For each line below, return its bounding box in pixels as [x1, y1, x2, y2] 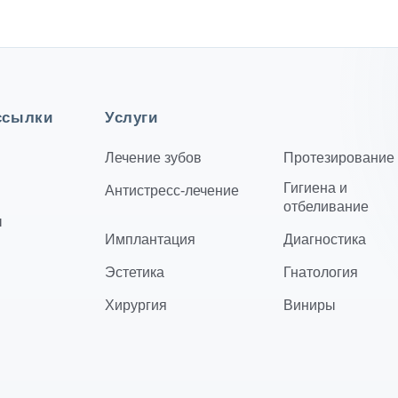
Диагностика [283, 231, 367, 247]
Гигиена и [283, 179, 348, 195]
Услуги [105, 108, 158, 126]
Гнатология [283, 264, 359, 280]
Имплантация [105, 231, 196, 247]
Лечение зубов [105, 149, 203, 165]
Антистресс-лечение [105, 182, 240, 198]
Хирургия [105, 297, 168, 313]
